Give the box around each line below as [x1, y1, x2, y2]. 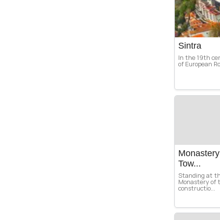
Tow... [178, 158, 201, 168]
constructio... [178, 184, 215, 192]
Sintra [178, 41, 201, 51]
